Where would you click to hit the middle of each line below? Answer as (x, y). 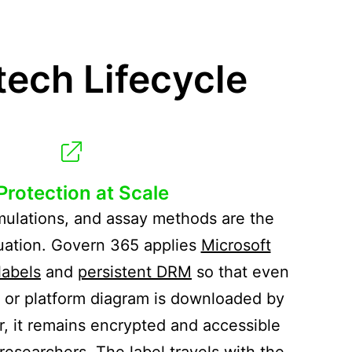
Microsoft (236, 245)
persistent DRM (135, 271)
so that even (240, 271)
